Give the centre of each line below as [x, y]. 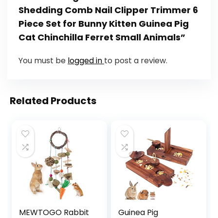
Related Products [53, 101]
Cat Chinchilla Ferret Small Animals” [102, 37]
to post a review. [136, 60]
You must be [43, 60]
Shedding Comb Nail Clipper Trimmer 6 [108, 10]
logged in [86, 60]
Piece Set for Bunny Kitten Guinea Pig [103, 23]
